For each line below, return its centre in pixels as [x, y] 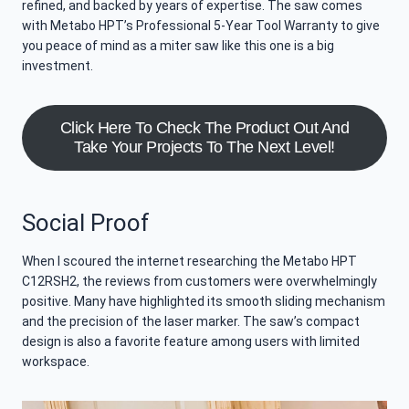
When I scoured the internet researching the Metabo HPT [189, 262]
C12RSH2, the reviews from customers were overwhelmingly [199, 282]
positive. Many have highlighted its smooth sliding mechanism [204, 302]
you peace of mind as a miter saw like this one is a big [178, 46]
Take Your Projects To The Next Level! [204, 147]
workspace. [56, 362]
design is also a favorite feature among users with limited [191, 342]
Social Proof [86, 223]
